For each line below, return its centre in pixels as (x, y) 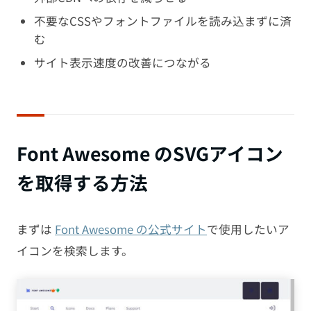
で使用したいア (248, 229)
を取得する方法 (82, 183)
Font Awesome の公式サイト (131, 229)
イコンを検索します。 (75, 250)
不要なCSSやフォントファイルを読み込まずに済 (162, 20)
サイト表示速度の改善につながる (122, 62)
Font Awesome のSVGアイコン (150, 153)
